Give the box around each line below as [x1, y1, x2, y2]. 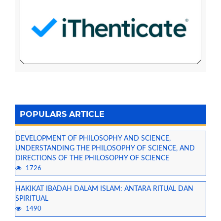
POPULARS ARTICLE [20, 110, 105, 119]
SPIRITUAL [15, 195, 48, 203]
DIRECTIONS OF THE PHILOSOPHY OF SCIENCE [15, 155, 169, 162]
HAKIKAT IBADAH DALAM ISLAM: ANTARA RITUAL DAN [15, 185, 193, 193]
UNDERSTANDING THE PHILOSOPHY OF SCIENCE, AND [15, 145, 195, 152]
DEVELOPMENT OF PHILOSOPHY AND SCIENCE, [15, 135, 171, 143]
